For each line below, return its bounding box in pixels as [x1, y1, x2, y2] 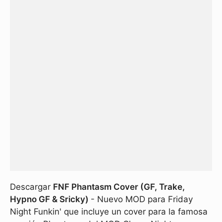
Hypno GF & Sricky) [10, 194, 91, 204]
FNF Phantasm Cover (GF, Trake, [53, 182, 185, 192]
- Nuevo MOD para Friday [91, 194, 193, 204]
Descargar [10, 182, 53, 192]
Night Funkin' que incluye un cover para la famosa [10, 207, 208, 217]
